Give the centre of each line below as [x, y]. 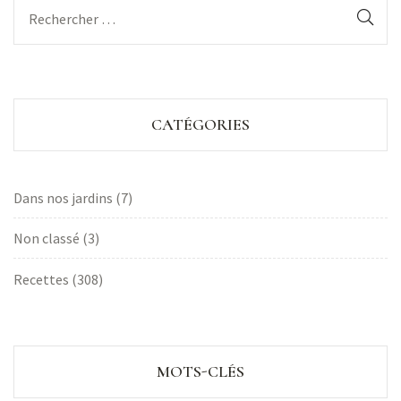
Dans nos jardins [63, 197]
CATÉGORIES [200, 125]
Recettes [41, 279]
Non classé [47, 239]
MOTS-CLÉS [200, 371]
